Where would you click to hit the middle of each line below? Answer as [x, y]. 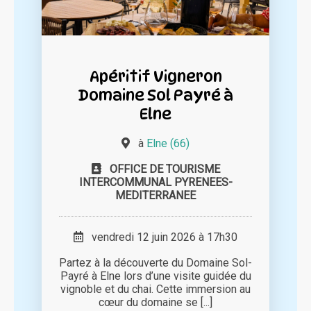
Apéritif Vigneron [155, 76]
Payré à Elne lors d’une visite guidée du [155, 276]
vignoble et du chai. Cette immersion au [155, 289]
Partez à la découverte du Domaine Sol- [155, 263]
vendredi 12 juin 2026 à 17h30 [160, 237]
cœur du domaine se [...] [155, 303]
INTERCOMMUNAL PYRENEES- [155, 183]
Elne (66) [168, 144]
